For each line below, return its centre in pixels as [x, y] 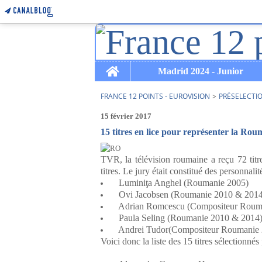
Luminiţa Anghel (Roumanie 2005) [179, 183]
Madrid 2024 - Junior [200, 71]
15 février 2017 [126, 116]
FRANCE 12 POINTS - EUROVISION [155, 96]
